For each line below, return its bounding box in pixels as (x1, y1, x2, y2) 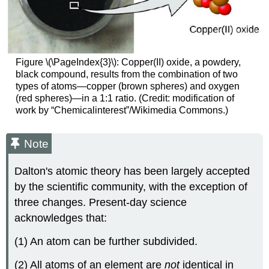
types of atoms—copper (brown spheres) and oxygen (15, 80, 240, 91)
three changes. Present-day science (14, 196, 187, 209)
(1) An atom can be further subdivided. (14, 235, 198, 247)
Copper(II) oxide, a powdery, (121, 56, 241, 67)
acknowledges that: (14, 212, 107, 225)
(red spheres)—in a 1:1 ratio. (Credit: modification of (15, 92, 234, 103)
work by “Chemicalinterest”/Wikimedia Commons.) (15, 104, 228, 115)
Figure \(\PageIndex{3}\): (15, 56, 119, 67)
